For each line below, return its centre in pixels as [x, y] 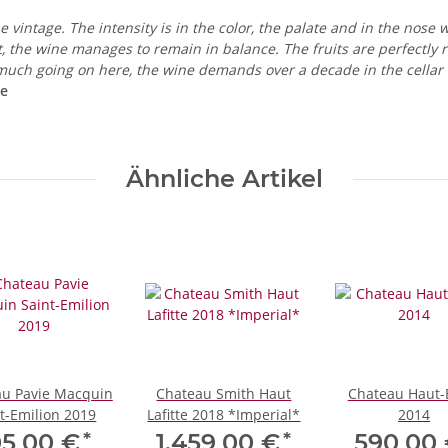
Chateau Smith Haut [224, 394]
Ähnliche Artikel [224, 179]
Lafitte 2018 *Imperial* [224, 415]
